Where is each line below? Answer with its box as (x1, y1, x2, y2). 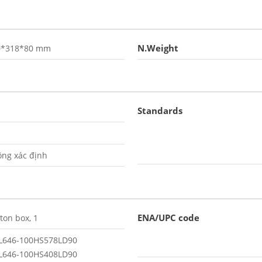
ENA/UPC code (137, 212, 199, 223)
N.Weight (137, 42, 178, 54)
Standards (137, 105, 182, 116)
